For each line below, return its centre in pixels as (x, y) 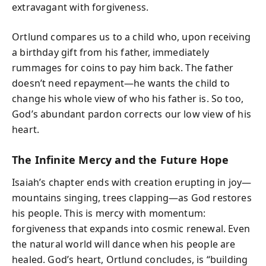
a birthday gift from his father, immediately (110, 52)
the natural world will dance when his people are (124, 244)
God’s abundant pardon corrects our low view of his (132, 114)
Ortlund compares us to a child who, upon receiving (131, 37)
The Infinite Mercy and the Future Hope (120, 159)
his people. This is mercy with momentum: (109, 213)
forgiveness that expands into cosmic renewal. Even (131, 229)
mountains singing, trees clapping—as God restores (132, 198)
